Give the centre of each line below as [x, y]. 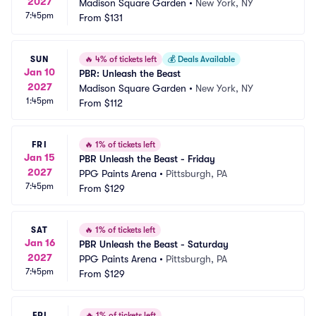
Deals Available [205, 59]
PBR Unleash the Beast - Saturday [154, 244]
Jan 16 [39, 242]
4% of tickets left [125, 59]
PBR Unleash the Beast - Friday [147, 159]
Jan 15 [39, 157]
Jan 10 [39, 72]
